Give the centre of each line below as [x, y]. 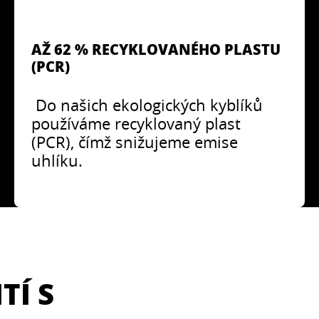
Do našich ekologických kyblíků [147, 105]
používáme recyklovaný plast [136, 123]
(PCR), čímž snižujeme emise [135, 142]
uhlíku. [57, 160]
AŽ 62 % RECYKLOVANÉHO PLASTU [156, 49]
